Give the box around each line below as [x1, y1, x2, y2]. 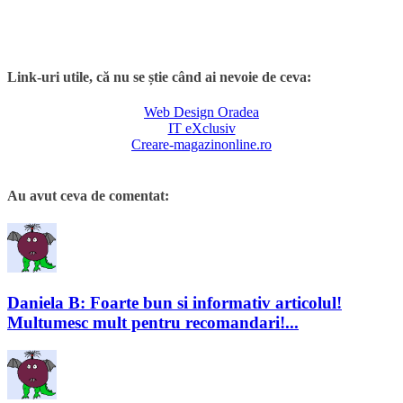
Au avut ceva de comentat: [7, 188, 169, 204]
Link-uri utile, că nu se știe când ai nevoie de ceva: [7, 68, 311, 85]
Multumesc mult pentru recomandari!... [7, 313, 299, 333]
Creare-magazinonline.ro [131, 136, 272, 152]
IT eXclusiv [167, 120, 236, 136]
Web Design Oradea [144, 103, 259, 120]
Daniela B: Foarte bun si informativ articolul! [7, 293, 342, 313]
